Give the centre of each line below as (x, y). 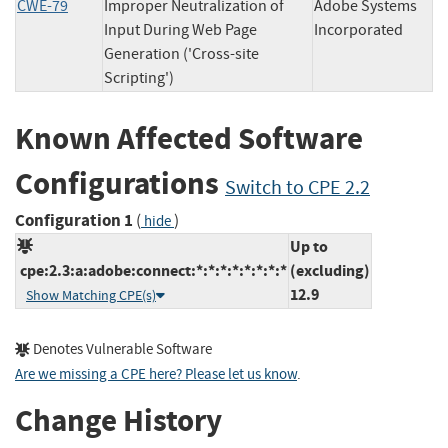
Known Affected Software (189, 139)
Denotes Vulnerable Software (121, 349)
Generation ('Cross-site (181, 54)
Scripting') (139, 78)
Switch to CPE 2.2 (297, 188)
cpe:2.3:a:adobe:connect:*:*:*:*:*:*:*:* (152, 270)
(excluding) (330, 270)
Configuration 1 (74, 220)
